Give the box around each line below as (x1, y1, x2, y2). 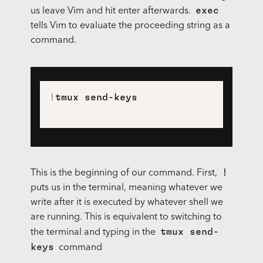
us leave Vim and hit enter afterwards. (30, 6, 193, 16)
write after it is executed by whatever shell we (30, 198, 223, 208)
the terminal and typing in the (30, 228, 158, 238)
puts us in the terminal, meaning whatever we (30, 183, 222, 193)
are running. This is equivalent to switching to (30, 213, 222, 222)
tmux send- (160, 227, 219, 237)
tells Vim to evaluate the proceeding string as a (30, 21, 230, 31)
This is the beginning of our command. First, (30, 168, 220, 178)
